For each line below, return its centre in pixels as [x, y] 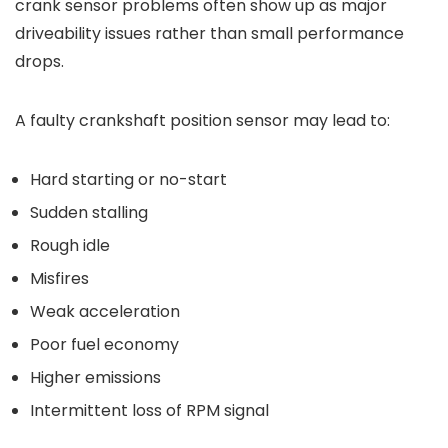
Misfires [59, 278]
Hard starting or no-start [128, 179]
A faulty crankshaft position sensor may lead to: [202, 120]
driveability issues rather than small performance [209, 33]
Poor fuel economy [104, 344]
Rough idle [70, 245]
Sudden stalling [89, 212]
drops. [39, 61]
